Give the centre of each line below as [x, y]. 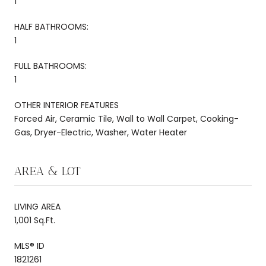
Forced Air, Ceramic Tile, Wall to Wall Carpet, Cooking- [126, 118]
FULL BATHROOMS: [50, 66]
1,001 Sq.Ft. [35, 220]
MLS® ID [29, 246]
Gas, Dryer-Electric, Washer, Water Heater [101, 132]
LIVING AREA [37, 206]
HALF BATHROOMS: [51, 26]
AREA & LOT [47, 171]
